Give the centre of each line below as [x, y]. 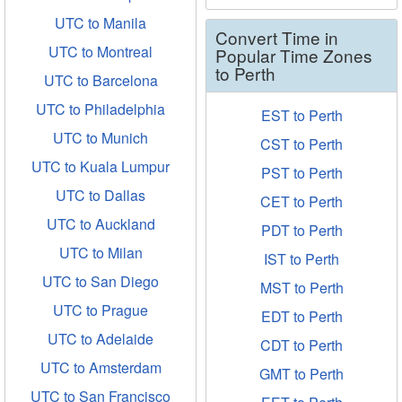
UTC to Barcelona [100, 80]
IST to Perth [301, 259]
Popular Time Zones [294, 55]
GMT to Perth [301, 374]
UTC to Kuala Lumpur [100, 166]
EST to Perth [301, 115]
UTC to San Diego [100, 281]
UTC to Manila [100, 23]
